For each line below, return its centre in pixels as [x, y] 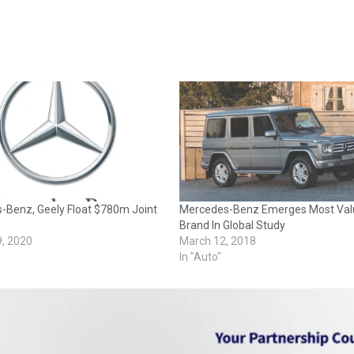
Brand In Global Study [232, 226]
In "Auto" [200, 257]
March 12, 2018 [217, 241]
